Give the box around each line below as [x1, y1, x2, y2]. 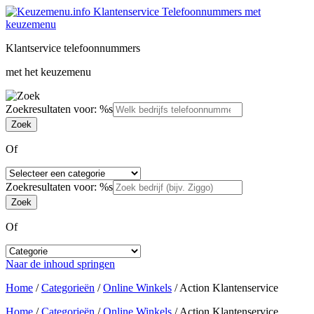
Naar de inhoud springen [6, 258, 115, 270]
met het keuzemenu [6, 66, 91, 78]
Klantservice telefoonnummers [6, 42, 140, 54]
